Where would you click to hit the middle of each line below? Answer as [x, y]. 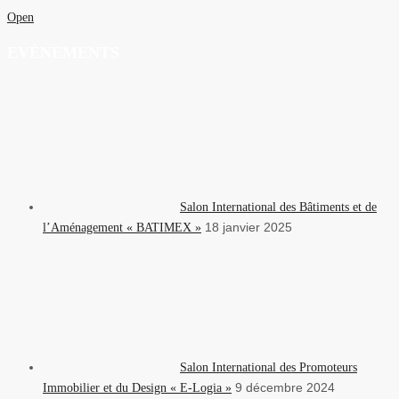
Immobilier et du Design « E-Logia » [137, 388]
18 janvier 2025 [248, 227]
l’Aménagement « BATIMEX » [122, 228]
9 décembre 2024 [285, 387]
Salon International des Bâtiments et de [278, 207]
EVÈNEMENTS [63, 53]
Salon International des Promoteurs [269, 367]
